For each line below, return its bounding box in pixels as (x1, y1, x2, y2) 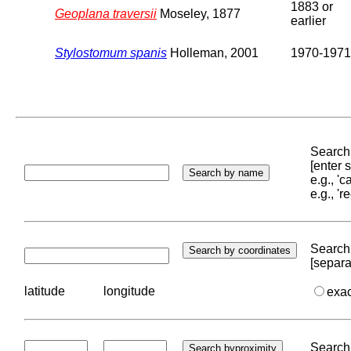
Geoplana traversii (55, 6, 157, 20)
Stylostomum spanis (55, 45, 167, 60)
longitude (103, 284, 155, 298)
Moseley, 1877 (157, 6, 241, 20)
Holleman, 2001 (167, 45, 259, 60)
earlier (291, 13, 326, 27)
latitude (24, 284, 65, 298)
